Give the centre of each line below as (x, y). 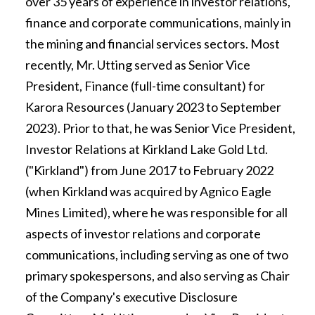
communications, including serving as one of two (157, 254)
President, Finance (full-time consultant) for (145, 85)
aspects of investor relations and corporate (143, 233)
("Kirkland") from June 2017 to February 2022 (149, 170)
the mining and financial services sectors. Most (153, 43)
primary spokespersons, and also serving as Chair (157, 275)
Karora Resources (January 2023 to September (153, 107)
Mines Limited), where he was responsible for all (156, 212)
